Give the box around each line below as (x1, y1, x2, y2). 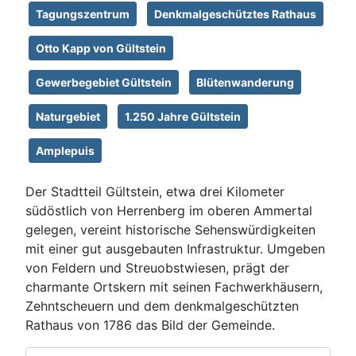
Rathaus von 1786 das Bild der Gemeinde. (25, 317, 275, 334)
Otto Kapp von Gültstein (36, 41, 166, 56)
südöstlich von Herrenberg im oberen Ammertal (25, 203, 312, 219)
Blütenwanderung (196, 75, 294, 90)
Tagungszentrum (36, 7, 130, 21)
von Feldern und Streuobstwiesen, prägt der (25, 260, 289, 277)
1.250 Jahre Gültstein (125, 110, 241, 124)
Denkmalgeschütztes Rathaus (154, 7, 316, 21)
